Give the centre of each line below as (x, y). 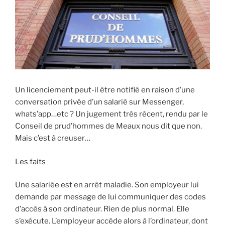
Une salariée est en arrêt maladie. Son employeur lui (107, 185)
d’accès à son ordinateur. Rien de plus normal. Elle (102, 209)
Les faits (30, 161)
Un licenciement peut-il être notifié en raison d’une (105, 90)
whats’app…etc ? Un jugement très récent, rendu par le (111, 114)
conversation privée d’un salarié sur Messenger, (99, 102)
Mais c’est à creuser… (53, 138)
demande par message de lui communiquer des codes (110, 197)
